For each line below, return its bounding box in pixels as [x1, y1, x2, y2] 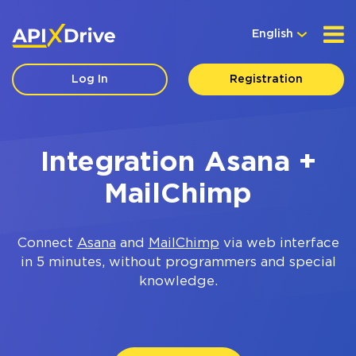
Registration [229, 75, 303, 84]
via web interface [219, 238, 339, 250]
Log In [72, 75, 109, 84]
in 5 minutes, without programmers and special [20, 257, 336, 269]
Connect [17, 238, 77, 250]
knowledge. [138, 276, 218, 288]
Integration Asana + [40, 150, 316, 176]
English [252, 29, 293, 39]
